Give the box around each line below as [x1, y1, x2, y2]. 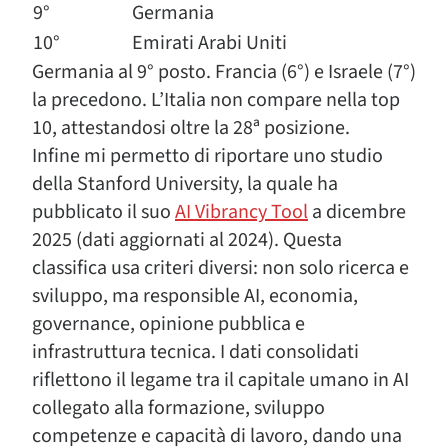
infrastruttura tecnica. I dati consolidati [32, 338, 359, 367]
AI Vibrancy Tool [175, 198, 308, 227]
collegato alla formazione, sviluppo [32, 394, 325, 423]
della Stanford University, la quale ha [32, 170, 338, 199]
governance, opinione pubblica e [32, 310, 305, 339]
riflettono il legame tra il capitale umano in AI [32, 366, 409, 395]
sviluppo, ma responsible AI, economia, [32, 282, 358, 311]
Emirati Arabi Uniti [132, 29, 287, 58]
